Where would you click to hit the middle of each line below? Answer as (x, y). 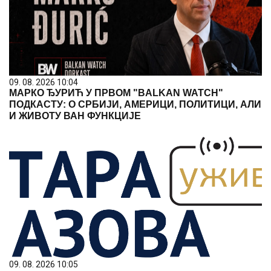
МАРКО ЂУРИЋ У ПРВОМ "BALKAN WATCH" (116, 93)
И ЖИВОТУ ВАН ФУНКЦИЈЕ (75, 116)
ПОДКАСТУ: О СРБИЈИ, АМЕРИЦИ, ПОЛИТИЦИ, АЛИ (135, 105)
